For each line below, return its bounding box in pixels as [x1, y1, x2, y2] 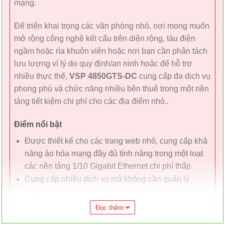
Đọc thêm [95, 204, 126, 212]
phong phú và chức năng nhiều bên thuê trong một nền [14, 84, 209, 93]
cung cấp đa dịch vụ [137, 71, 210, 80]
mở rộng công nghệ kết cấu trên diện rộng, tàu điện [14, 34, 195, 43]
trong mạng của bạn [24, 199, 95, 208]
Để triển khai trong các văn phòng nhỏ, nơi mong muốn [14, 21, 209, 30]
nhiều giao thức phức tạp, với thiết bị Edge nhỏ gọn [24, 187, 207, 196]
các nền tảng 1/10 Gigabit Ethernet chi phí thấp [24, 161, 191, 170]
